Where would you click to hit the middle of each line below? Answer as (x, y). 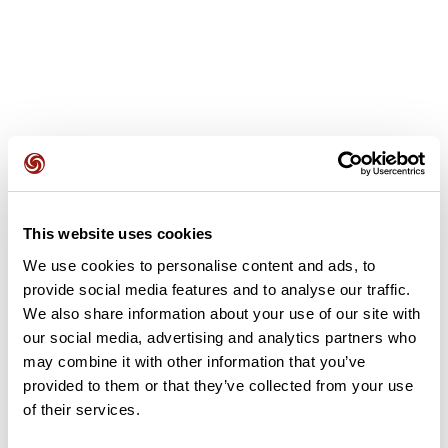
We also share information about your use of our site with (222, 313)
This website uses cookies (118, 233)
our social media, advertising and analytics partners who (219, 337)
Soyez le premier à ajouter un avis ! (224, 239)
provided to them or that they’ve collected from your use (218, 385)
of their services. (81, 409)
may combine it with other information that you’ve (194, 361)
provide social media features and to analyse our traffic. (217, 289)
